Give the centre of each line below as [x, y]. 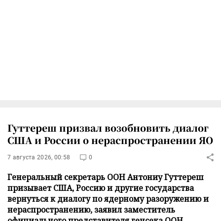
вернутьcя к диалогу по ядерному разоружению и [108, 199]
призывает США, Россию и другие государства [101, 188]
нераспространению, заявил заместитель [91, 209]
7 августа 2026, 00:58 [39, 157]
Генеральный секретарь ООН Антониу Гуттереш [106, 177]
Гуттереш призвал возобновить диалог [108, 127]
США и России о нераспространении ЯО [110, 140]
